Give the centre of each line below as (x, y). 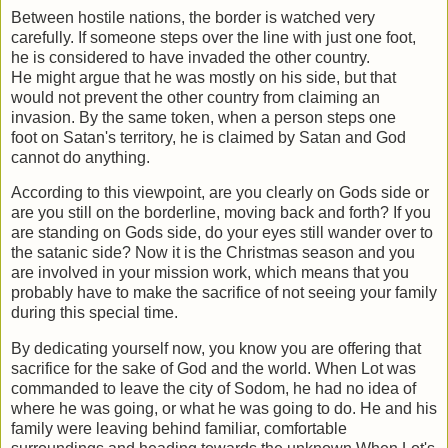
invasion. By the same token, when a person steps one (203, 117)
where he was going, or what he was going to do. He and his (224, 409)
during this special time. (94, 313)
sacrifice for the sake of (94, 369)
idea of (392, 389)
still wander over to (366, 233)
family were (53, 429)
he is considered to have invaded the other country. (190, 57)
